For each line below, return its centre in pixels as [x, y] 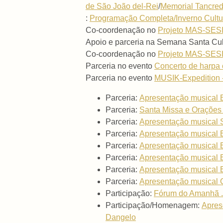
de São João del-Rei [122, 6]
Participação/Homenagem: [154, 206]
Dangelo [121, 218]
